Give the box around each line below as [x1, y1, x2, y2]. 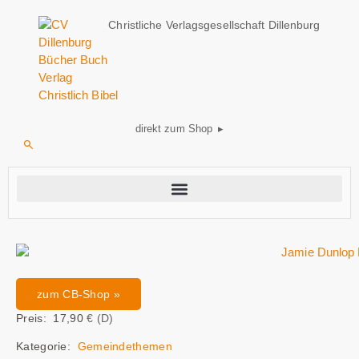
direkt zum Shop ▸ [135, 123, 224, 135]
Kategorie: [16, 340, 78, 353]
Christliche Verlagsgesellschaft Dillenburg [108, 18, 321, 31]
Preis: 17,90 [16, 312, 83, 325]
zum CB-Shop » [37, 288, 120, 301]
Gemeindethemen [77, 340, 172, 353]
